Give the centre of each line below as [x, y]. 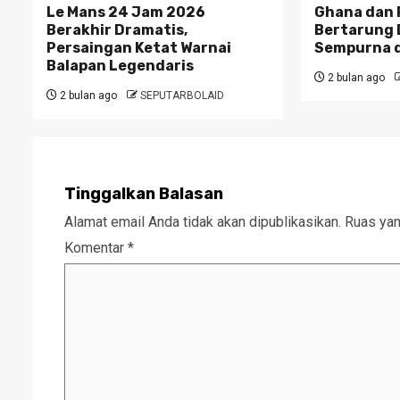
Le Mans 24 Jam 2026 [126, 12]
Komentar [96, 248]
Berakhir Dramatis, [117, 30]
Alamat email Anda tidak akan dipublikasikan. [203, 222]
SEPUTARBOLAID [182, 96]
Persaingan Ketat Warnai [139, 48]
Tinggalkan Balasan [144, 194]
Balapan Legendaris [120, 66]
